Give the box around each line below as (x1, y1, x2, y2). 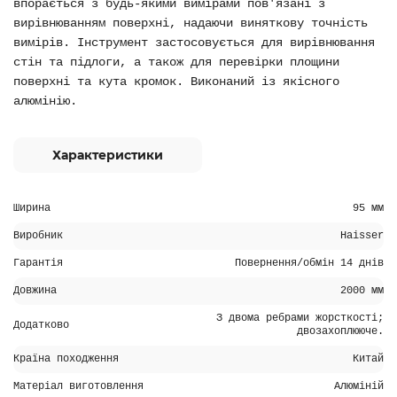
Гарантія (13, 257, 63, 269)
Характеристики (52, 147, 163, 163)
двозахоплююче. (297, 325, 384, 338)
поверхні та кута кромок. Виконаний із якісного (13, 74, 339, 89)
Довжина (13, 284, 57, 297)
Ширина (13, 202, 51, 214)
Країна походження (13, 353, 119, 365)
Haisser (340, 230, 384, 242)
